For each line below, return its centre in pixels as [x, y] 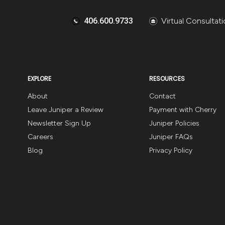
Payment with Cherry [183, 109]
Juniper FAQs [171, 137]
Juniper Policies [175, 123]
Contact [163, 96]
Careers [41, 137]
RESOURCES [167, 78]
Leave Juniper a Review [66, 109]
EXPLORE [40, 78]
